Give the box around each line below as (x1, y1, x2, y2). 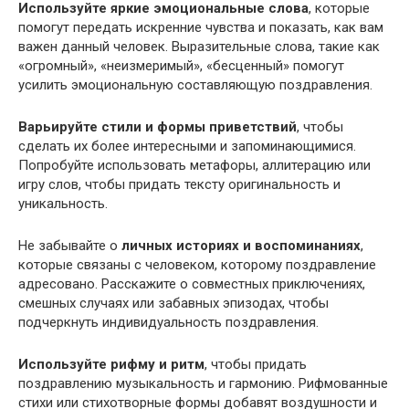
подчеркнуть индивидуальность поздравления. (18, 313, 319, 330)
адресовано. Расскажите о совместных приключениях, (18, 275, 365, 292)
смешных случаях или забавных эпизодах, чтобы (18, 294, 329, 311)
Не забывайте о (18, 236, 121, 254)
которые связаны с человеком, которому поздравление (18, 256, 376, 273)
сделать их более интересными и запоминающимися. (18, 137, 356, 154)
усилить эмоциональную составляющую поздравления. (18, 76, 372, 93)
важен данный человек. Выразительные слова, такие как (18, 37, 380, 55)
